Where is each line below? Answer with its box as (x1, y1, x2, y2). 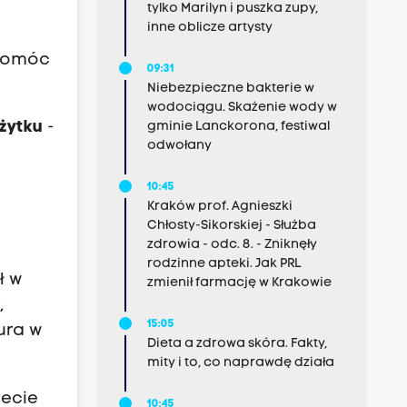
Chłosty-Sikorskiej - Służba (146, 219, 316, 233)
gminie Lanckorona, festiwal (146, 120, 330, 134)
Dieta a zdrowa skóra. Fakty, (146, 337, 327, 351)
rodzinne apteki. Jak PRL (146, 257, 301, 271)
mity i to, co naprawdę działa (146, 356, 334, 370)
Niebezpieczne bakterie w (146, 82, 314, 95)
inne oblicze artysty (146, 21, 273, 35)
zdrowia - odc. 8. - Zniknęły (146, 238, 317, 252)
